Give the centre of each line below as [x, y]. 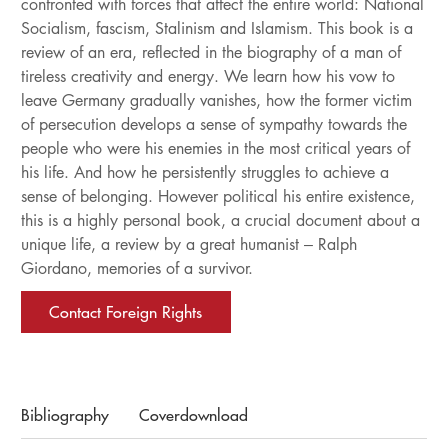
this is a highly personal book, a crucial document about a [220, 220]
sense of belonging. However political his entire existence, [217, 196]
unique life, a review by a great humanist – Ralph [188, 244]
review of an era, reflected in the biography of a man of [210, 52]
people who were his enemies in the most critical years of [215, 148]
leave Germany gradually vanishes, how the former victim [216, 100]
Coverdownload [193, 415]
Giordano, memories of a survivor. [136, 268]
